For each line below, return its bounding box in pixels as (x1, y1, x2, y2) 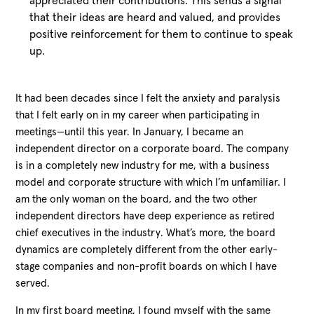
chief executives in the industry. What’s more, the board (15, 227, 276, 238)
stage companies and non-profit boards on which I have (15, 261, 278, 272)
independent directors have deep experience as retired (15, 210, 275, 221)
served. (15, 278, 53, 289)
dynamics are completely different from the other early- (15, 244, 278, 255)
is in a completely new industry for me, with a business (15, 160, 271, 171)
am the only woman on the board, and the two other (15, 193, 258, 205)
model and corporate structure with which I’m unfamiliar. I (15, 177, 287, 188)
